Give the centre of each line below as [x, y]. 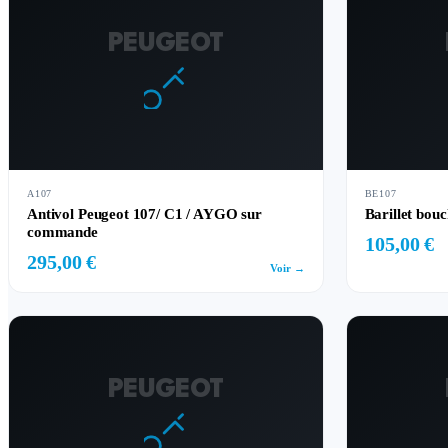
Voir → [287, 268]
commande [62, 232]
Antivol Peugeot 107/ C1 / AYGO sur [144, 214]
